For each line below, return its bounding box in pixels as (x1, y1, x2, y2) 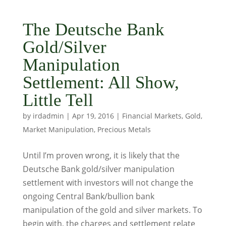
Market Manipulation (22, 125, 94, 134)
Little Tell (22, 90, 93, 110)
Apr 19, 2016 (72, 111, 114, 121)
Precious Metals (97, 125, 151, 134)
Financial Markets (122, 111, 182, 121)
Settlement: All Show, (22, 73, 179, 92)
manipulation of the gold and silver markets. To (22, 204, 202, 215)
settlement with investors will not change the (22, 177, 193, 188)
